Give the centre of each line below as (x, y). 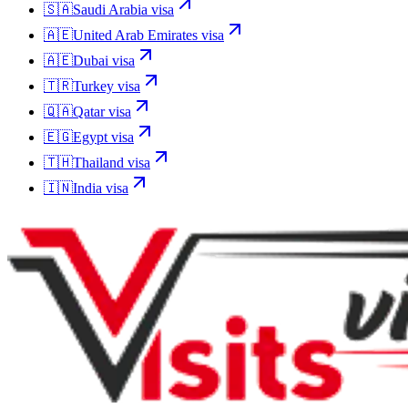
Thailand (98, 162)
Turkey (93, 86)
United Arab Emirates (135, 35)
